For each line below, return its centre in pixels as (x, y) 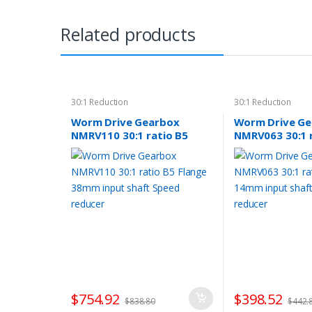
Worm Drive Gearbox (125, 122)
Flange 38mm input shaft (135, 148)
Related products (128, 34)
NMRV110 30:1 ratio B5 (130, 135)
